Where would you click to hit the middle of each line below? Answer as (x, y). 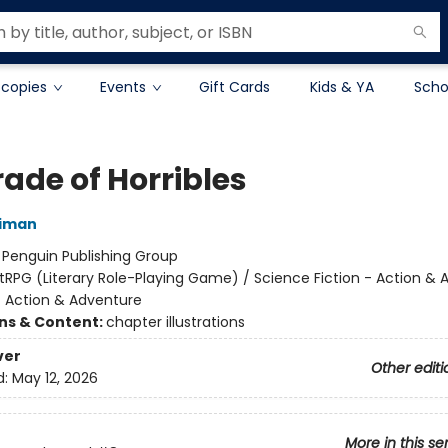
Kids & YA (342, 87)
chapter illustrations (175, 322)
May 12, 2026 (54, 378)
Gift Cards (234, 87)
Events (123, 87)
